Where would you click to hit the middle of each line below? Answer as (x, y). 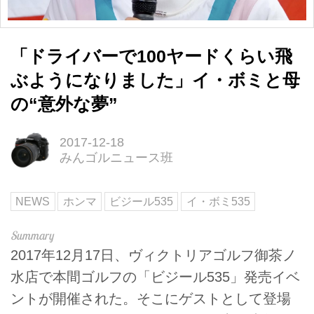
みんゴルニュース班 (116, 157)
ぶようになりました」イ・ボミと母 (155, 81)
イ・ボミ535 (218, 202)
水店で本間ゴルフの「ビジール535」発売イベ (155, 277)
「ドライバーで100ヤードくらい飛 (151, 57)
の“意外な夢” (64, 104)
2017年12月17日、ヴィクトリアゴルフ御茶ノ (153, 255)
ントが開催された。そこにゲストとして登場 (151, 299)
